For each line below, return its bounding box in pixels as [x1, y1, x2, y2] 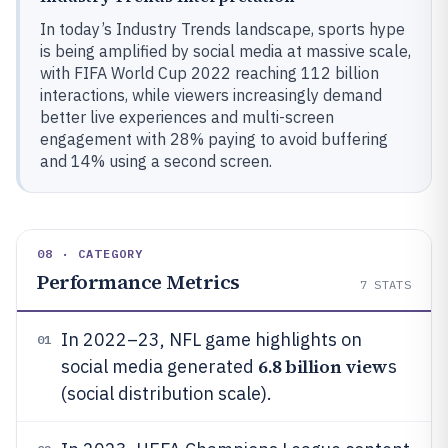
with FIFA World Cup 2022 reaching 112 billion [40, 63, 379, 83]
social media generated [61, 355, 258, 378]
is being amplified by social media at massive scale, [40, 41, 411, 61]
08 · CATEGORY [37, 246, 144, 261]
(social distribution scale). [61, 382, 272, 405]
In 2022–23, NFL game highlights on [61, 328, 362, 351]
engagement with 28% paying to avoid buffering [40, 129, 388, 149]
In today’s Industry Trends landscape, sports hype [40, 19, 405, 39]
